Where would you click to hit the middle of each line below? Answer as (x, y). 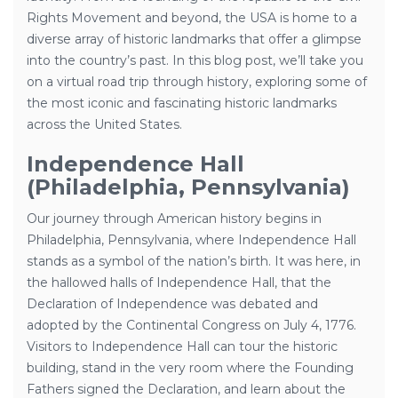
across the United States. (104, 124)
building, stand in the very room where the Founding (190, 368)
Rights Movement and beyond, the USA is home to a (192, 18)
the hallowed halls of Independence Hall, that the (179, 283)
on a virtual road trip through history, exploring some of (197, 82)
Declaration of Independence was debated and (172, 304)
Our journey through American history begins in (174, 219)
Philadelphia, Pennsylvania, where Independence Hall (191, 240)
